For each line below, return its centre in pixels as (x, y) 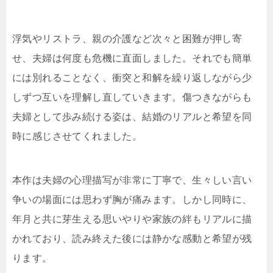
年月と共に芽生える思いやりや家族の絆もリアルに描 (132, 219)
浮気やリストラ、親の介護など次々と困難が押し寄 (127, 39)
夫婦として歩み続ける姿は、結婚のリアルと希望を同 (132, 117)
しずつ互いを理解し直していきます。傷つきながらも (132, 97)
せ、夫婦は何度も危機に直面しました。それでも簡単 (132, 58)
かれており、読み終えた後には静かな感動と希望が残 (132, 239)
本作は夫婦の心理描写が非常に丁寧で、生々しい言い (132, 180)
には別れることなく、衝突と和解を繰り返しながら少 (132, 78)
